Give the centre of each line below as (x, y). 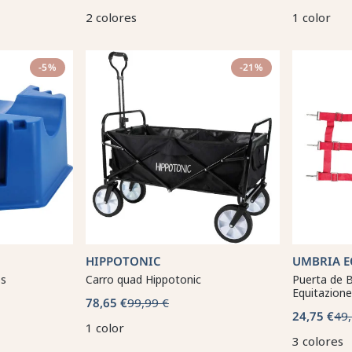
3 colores (318, 341)
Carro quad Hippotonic (143, 279)
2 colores (111, 17)
